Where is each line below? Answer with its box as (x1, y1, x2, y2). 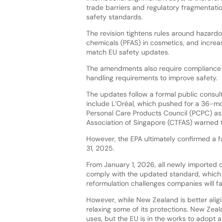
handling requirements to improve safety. (86, 73, 218, 82)
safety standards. (86, 12, 143, 21)
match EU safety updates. (86, 47, 169, 56)
